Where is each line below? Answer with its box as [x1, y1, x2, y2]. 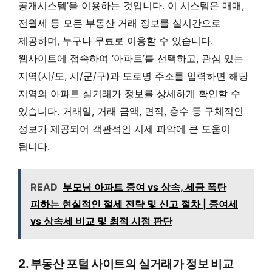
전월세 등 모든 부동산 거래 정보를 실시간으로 [18, 16, 221, 29]
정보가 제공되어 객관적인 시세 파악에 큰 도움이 [18, 122, 231, 135]
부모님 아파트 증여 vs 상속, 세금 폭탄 [63, 181, 226, 194]
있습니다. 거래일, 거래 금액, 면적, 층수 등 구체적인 [18, 104, 243, 117]
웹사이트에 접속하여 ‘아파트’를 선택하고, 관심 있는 [18, 52, 243, 64]
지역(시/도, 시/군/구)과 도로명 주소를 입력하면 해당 [18, 69, 248, 82]
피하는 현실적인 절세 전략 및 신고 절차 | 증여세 [30, 198, 238, 211]
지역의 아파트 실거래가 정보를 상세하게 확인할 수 [18, 87, 240, 100]
